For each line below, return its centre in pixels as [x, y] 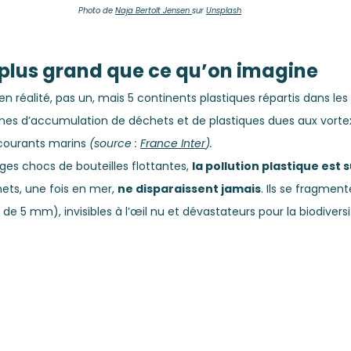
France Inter [173, 143]
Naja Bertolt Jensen [152, 11]
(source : [115, 143]
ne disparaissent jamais [189, 189]
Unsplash [224, 11]
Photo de [97, 11]
